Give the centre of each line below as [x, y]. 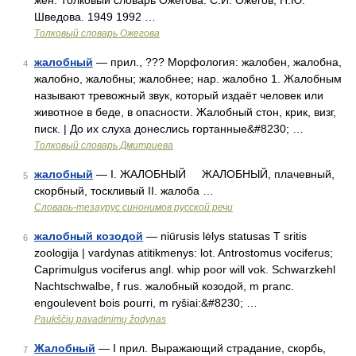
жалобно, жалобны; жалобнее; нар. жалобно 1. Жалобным [188, 79]
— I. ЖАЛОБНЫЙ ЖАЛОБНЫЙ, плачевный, [214, 174]
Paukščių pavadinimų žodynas [100, 319]
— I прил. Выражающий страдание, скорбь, [211, 348]
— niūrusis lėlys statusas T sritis [225, 236]
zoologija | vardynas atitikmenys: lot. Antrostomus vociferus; [184, 253]
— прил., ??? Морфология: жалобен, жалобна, [217, 62]
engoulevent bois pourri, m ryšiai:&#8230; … [146, 303]
